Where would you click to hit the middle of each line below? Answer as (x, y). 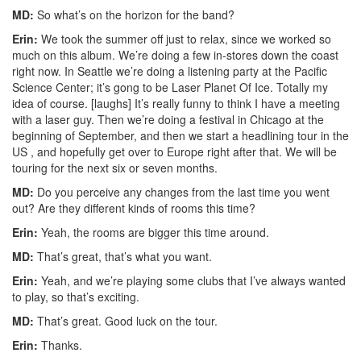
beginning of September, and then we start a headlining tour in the (180, 135)
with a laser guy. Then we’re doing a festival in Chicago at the (168, 119)
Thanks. (60, 344)
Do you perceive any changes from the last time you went (182, 191)
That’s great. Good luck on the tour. (126, 320)
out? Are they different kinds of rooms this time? (134, 207)
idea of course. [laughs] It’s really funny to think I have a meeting (176, 103)
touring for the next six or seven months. (115, 167)
